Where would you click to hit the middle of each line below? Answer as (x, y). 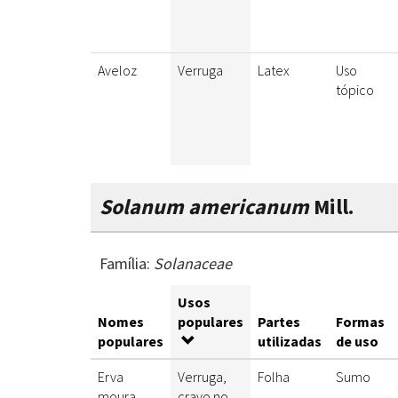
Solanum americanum (204, 207)
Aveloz (117, 71)
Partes (279, 322)
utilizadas (290, 342)
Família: (127, 264)
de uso (357, 342)
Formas (360, 322)
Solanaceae (193, 264)
